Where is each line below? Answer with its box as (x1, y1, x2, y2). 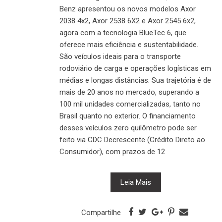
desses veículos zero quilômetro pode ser (59, 123, 197, 132)
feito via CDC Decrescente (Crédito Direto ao (59, 135, 205, 144)
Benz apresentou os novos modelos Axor (59, 4, 196, 13)
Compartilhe (81, 208, 121, 217)
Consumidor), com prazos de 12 (59, 147, 165, 156)
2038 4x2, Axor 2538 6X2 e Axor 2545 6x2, (59, 16, 196, 25)
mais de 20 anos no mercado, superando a (59, 87, 199, 97)
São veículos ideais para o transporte (59, 52, 181, 61)
